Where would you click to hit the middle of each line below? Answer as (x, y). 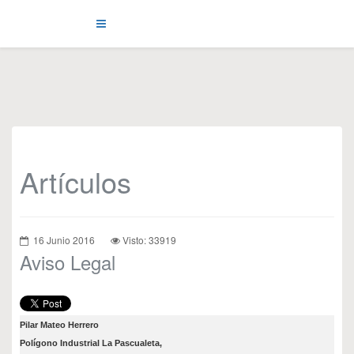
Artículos (75, 181)
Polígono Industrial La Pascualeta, (91, 343)
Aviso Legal (68, 262)
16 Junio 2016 (64, 240)
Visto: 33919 (149, 240)
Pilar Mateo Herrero (59, 325)
